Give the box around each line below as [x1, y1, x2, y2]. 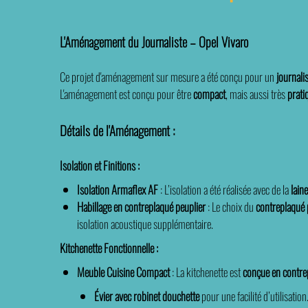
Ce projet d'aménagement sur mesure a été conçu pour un [60, 68, 276, 85]
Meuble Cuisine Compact [85, 263, 170, 280]
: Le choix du [206, 198, 256, 215]
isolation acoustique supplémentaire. [77, 215, 213, 232]
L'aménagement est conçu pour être [60, 85, 193, 102]
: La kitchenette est [170, 263, 243, 280]
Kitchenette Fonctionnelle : [60, 239, 158, 256]
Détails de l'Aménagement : [60, 121, 175, 140]
